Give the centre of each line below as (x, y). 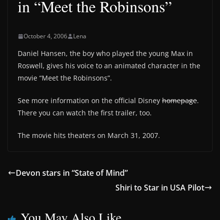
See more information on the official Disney (90, 100)
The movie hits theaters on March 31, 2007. (89, 135)
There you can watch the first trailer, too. (85, 113)
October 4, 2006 (45, 36)
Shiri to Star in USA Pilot (160, 188)
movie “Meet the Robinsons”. (65, 78)
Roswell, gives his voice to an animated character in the (109, 66)
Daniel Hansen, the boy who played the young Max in (105, 53)
